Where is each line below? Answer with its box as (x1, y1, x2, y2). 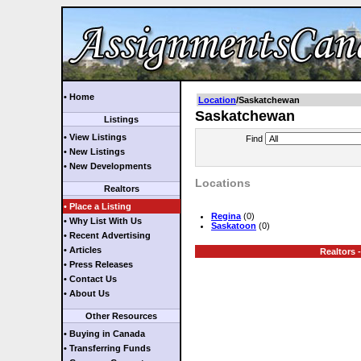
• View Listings (64, 132, 127, 142)
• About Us (64, 288, 110, 298)
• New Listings (64, 147, 125, 156)
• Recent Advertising (64, 230, 151, 240)
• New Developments (64, 161, 151, 171)
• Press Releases (64, 259, 133, 269)
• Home (64, 92, 94, 102)
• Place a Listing (64, 201, 131, 211)
